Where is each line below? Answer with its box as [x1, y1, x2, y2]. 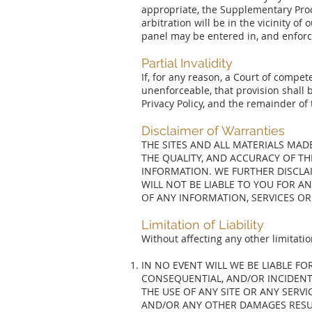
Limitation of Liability [141, 217, 264, 232]
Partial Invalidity [141, 56, 233, 70]
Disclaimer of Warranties [141, 123, 285, 138]
